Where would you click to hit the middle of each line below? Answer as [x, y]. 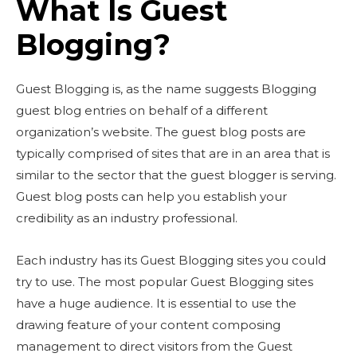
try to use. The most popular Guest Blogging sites [165, 282]
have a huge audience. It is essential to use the [156, 303]
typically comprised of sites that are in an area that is [173, 153]
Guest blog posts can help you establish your [151, 196]
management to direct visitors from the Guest [154, 346]
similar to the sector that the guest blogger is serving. [176, 175]
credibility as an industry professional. [127, 218]
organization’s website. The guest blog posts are [161, 132]
